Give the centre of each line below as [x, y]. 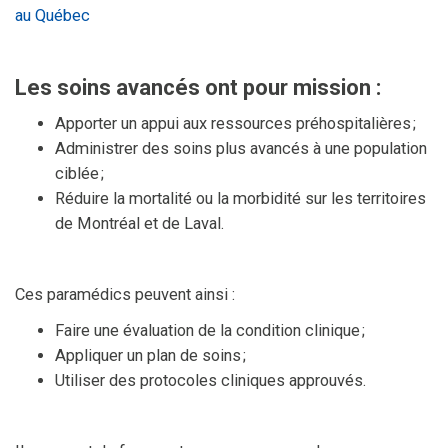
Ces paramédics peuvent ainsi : [125, 294]
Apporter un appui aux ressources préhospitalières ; [235, 123]
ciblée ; [79, 173]
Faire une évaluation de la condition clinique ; [210, 330]
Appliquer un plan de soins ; [150, 355]
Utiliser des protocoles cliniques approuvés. [210, 380]
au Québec [52, 15]
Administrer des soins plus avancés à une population [241, 148]
